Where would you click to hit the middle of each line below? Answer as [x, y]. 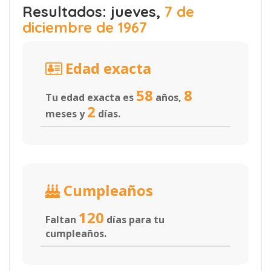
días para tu [134, 220]
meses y [66, 114]
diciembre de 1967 [85, 27]
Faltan [62, 220]
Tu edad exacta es [91, 97]
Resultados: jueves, [93, 11]
